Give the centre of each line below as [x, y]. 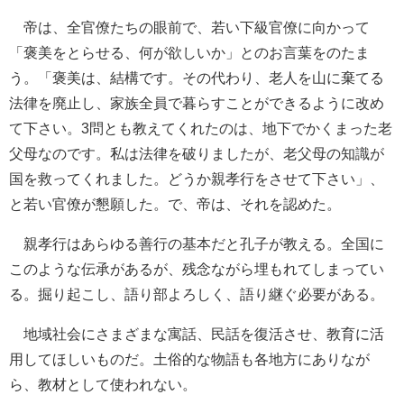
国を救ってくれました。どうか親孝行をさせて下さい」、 [197, 179]
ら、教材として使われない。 [103, 385]
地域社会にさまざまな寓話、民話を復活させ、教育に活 [197, 335]
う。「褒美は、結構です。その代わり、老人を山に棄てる [197, 78]
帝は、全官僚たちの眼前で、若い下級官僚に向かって [189, 28]
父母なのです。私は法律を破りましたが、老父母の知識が [197, 154]
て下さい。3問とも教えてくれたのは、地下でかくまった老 [201, 129]
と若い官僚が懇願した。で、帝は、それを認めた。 [175, 205]
